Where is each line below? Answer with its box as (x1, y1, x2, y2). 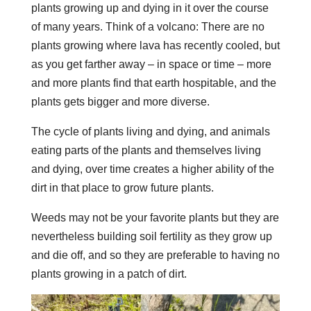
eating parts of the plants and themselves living (31, 144, 261, 156)
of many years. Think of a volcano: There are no (31, 20, 264, 33)
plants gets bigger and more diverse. (31, 95, 210, 108)
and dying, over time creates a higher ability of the (31, 162, 274, 175)
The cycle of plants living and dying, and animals (31, 125, 270, 137)
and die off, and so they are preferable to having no (31, 249, 280, 261)
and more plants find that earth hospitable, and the (31, 76, 276, 89)
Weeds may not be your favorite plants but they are (31, 211, 279, 224)
